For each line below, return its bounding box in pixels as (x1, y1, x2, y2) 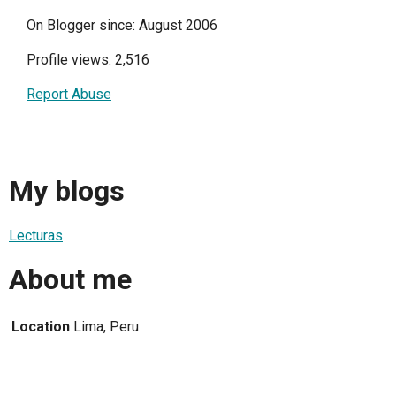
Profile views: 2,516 (27, 51, 149, 68)
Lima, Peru (73, 317, 139, 335)
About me (9, 263, 132, 297)
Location (11, 317, 70, 335)
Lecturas (9, 226, 63, 244)
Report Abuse (27, 86, 111, 103)
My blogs (9, 174, 125, 209)
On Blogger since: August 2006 (27, 17, 217, 34)
